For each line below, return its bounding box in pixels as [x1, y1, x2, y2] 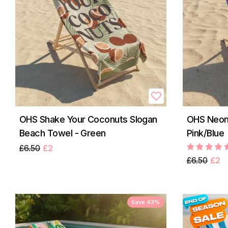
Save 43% [131, 198, 160, 206]
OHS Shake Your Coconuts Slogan [19, 113, 157, 125]
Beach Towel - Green [19, 127, 106, 138]
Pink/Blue [187, 127, 224, 138]
